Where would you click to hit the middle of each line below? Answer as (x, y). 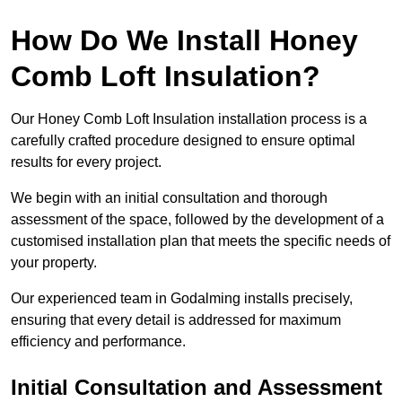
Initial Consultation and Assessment (197, 388)
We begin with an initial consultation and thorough (169, 198)
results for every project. (88, 162)
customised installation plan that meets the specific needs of (201, 241)
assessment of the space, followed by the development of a (197, 220)
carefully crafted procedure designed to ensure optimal (183, 141)
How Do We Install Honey (184, 41)
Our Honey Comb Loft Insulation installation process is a (189, 119)
